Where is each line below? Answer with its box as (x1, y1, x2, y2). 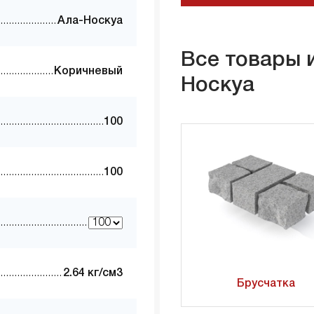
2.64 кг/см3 (63, 268, 123, 279)
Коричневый (54, 67, 123, 77)
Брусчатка (236, 279, 295, 289)
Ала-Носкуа (57, 16, 123, 27)
